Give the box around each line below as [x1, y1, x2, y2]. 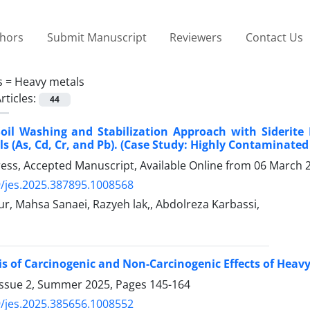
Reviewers [170, 29, 223, 45]
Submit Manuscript [46, 29, 147, 45]
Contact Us [245, 29, 303, 45]
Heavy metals [15, 73, 84, 89]
